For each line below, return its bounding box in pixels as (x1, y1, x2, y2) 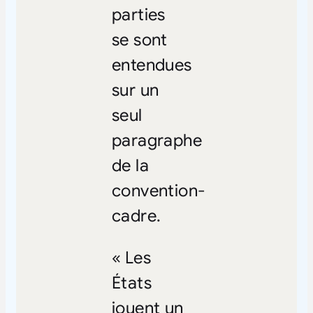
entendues (111, 54, 192, 75)
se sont (111, 29, 168, 50)
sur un (111, 79, 159, 101)
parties (111, 3, 166, 25)
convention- (111, 180, 206, 201)
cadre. (111, 205, 161, 226)
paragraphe (111, 129, 202, 151)
